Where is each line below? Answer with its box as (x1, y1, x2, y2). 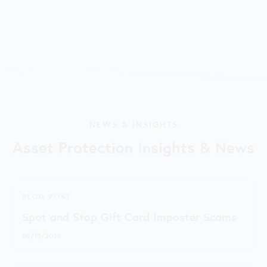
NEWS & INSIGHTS (89, 117, 178, 130)
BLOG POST (22, 190, 71, 201)
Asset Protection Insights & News (13, 135, 254, 158)
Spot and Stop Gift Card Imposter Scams (22, 207, 237, 225)
